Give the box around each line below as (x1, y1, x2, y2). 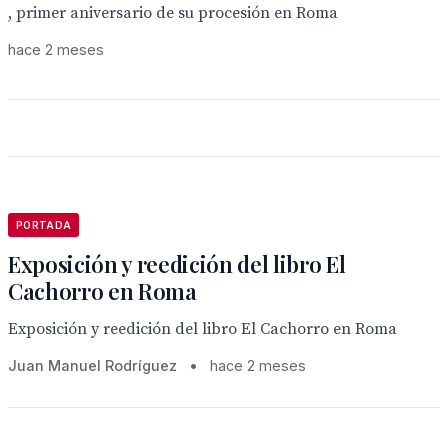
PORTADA (16, 219, 72, 231)
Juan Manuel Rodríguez (8, 357, 181, 374)
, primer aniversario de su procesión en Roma (8, 3, 338, 23)
